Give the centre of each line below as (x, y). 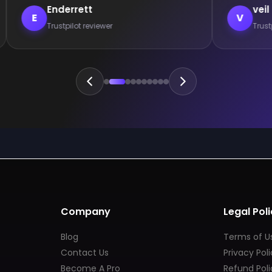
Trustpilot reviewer (80, 26)
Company (85, 211)
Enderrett (70, 10)
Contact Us (84, 252)
